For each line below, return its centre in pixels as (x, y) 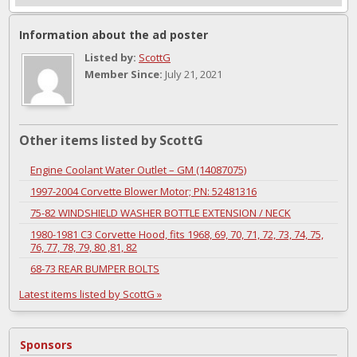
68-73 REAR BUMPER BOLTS (95, 269)
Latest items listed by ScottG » (90, 294)
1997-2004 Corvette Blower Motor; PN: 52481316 (143, 192)
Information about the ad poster (114, 35)
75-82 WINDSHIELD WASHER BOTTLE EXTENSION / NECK (161, 213)
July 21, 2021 (192, 75)
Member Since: (124, 75)
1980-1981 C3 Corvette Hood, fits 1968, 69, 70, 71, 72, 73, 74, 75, (177, 235)
